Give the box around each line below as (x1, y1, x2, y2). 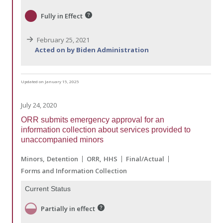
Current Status (25, 185, 71, 193)
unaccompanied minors (21, 135, 104, 144)
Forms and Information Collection (21, 166, 127, 176)
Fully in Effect (41, 11, 83, 21)
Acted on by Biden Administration (35, 45, 149, 55)
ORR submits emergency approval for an (21, 115, 164, 124)
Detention (47, 154, 78, 164)
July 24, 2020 (21, 101, 57, 110)
